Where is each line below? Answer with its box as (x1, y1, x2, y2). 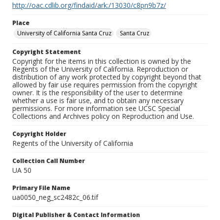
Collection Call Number (12, 157, 85, 165)
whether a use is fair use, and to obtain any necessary (12, 96, 184, 106)
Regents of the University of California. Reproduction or (12, 64, 188, 74)
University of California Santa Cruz (17, 29, 111, 38)
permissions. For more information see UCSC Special (12, 104, 180, 113)
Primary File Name (12, 184, 70, 192)
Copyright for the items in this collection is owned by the (12, 56, 191, 66)
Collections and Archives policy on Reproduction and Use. (12, 111, 194, 121)
